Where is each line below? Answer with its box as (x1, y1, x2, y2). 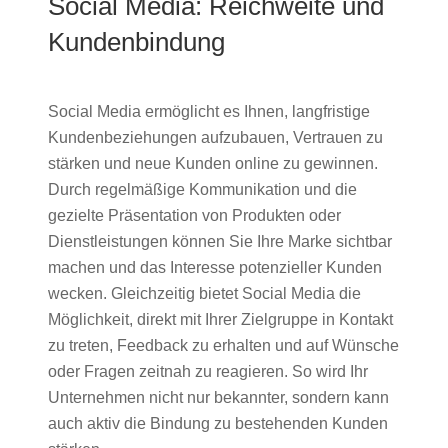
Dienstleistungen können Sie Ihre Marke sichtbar (48, 232, 392, 250)
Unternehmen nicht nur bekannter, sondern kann (48, 388, 389, 406)
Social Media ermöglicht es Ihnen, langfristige (48, 102, 370, 120)
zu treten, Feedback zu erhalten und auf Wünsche (48, 336, 399, 354)
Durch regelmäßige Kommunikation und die (48, 180, 357, 198)
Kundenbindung (48, 26, 225, 57)
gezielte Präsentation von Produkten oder (48, 206, 341, 224)
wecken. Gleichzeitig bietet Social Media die (48, 284, 361, 302)
